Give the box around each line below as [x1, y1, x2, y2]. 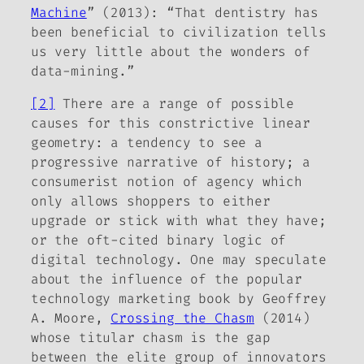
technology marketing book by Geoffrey [31, 289, 327, 307]
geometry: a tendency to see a [31, 133, 262, 151]
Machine [31, 3, 87, 21]
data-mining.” [31, 62, 135, 80]
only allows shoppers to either [31, 192, 271, 210]
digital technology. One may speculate [31, 250, 327, 268]
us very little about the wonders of [31, 42, 310, 60]
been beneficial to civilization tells [31, 23, 327, 41]
